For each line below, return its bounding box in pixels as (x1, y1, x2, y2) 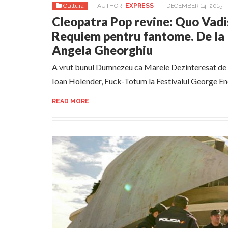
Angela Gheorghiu (52, 43, 153, 58)
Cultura (63, 2, 84, 9)
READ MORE (52, 98, 89, 105)
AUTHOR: (97, 2, 125, 9)
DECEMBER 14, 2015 (166, 2, 222, 9)
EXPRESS (125, 2, 154, 9)
